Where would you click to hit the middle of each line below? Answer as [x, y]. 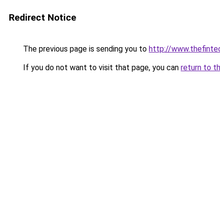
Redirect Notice [42, 17]
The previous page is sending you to [85, 49]
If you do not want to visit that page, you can [101, 68]
